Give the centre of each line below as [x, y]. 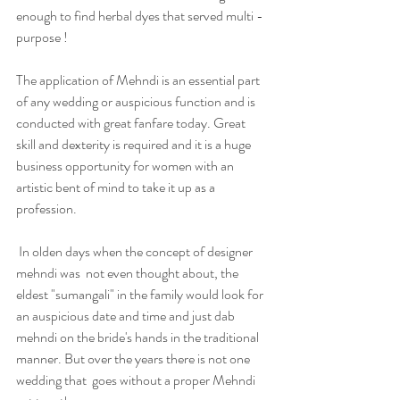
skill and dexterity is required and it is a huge [135, 144]
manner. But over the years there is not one [134, 358]
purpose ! [42, 37]
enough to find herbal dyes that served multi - [141, 15]
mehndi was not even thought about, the [129, 272]
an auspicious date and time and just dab [127, 315]
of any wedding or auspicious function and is [137, 101]
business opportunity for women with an [126, 165]
